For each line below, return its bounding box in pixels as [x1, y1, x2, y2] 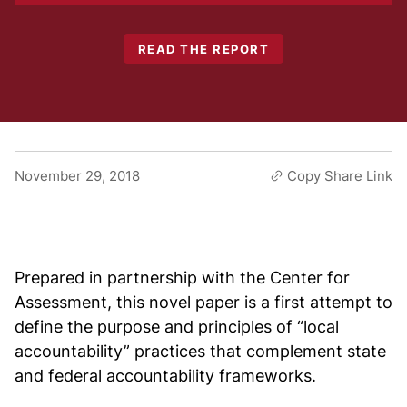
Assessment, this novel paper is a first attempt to [15, 292, 392, 312]
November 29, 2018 [15, 166, 140, 184]
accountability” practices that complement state [15, 341, 386, 361]
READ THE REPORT [137, 41, 270, 56]
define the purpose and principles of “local [15, 316, 339, 336]
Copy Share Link [287, 166, 392, 184]
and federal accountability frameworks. [15, 365, 316, 385]
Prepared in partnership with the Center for [15, 267, 350, 287]
